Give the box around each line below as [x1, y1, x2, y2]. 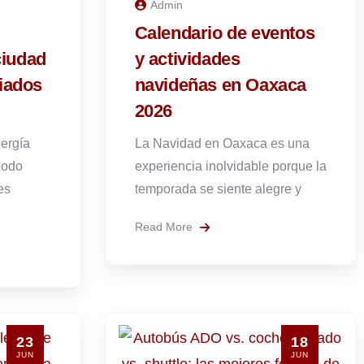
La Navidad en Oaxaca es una [134, 136, 310, 150]
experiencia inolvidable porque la [134, 159, 327, 173]
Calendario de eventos [134, 23, 315, 43]
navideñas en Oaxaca [134, 75, 306, 95]
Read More [134, 220, 196, 233]
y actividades [134, 49, 240, 69]
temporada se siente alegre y [134, 182, 301, 196]
